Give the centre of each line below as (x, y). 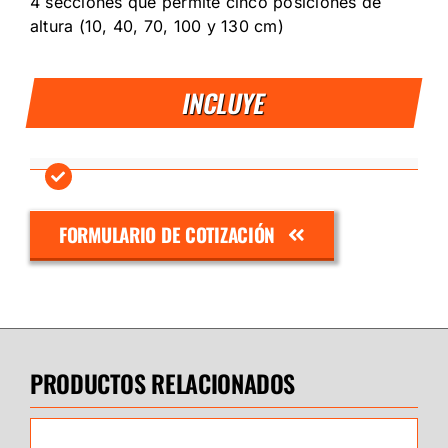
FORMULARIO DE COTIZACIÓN (167, 234)
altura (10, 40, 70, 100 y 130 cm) (156, 25)
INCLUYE (224, 102)
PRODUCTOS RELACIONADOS (162, 383)
